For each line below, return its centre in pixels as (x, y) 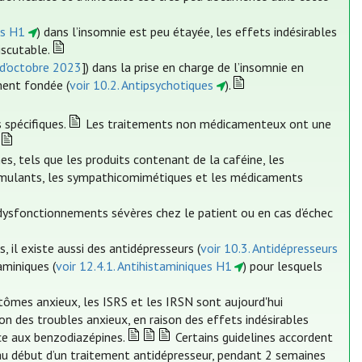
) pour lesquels (283, 266)
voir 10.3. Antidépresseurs (269, 248)
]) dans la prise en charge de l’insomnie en (193, 67)
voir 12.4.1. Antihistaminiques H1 (144, 266)
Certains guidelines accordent (253, 337)
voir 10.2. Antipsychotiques (142, 85)
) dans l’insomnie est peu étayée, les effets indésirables (187, 32)
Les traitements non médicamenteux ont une (206, 124)
